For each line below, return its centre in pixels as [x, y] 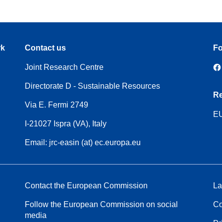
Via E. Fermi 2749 [56, 105]
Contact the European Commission [86, 186]
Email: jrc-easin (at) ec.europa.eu [83, 142]
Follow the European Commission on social [101, 204]
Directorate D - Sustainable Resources [92, 86]
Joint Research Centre [64, 67]
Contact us [45, 48]
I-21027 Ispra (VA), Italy [66, 124]
